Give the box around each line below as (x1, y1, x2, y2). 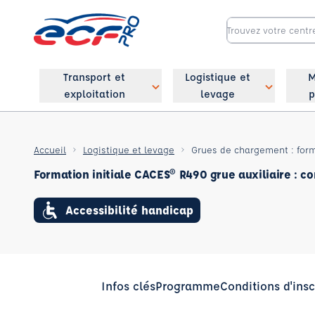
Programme (155, 278, 220, 293)
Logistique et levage (83, 143, 174, 155)
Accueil (34, 143, 66, 155)
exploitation (63, 87, 125, 101)
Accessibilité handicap (65, 202, 193, 217)
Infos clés (101, 278, 155, 293)
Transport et (63, 70, 126, 84)
